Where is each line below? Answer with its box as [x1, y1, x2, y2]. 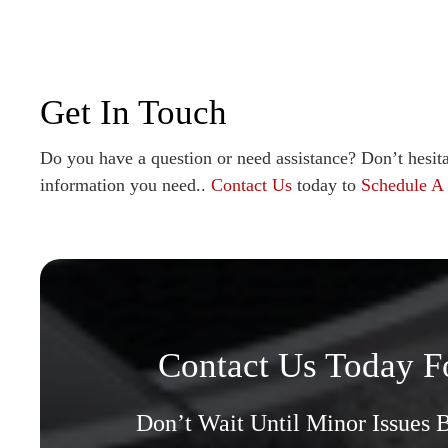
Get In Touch [40, 93, 227, 133]
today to [292, 175, 361, 196]
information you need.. [40, 175, 211, 196]
